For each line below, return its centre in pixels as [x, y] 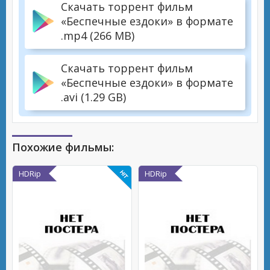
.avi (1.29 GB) [93, 97]
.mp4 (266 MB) [98, 36]
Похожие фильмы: [63, 147]
